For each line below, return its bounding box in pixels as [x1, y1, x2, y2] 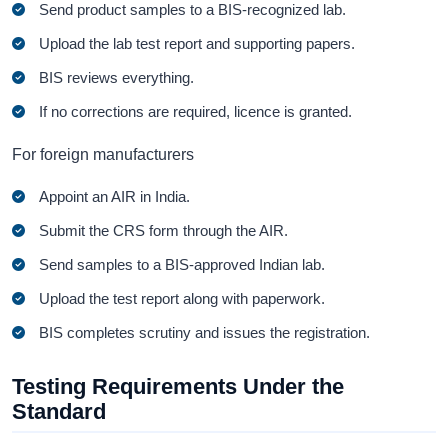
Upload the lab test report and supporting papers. [39, 35, 356, 53]
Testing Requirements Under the [12, 373, 344, 399]
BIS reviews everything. [39, 69, 195, 87]
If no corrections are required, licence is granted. [39, 103, 353, 121]
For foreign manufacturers [12, 146, 194, 164]
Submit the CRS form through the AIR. [39, 221, 289, 239]
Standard [12, 398, 106, 424]
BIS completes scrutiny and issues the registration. [39, 323, 371, 341]
